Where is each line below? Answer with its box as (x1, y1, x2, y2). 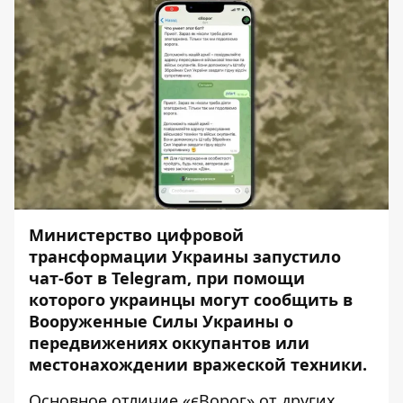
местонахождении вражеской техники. (29, 354, 367, 375)
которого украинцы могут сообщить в (29, 289, 353, 310)
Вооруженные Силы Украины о (29, 310, 293, 332)
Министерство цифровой (29, 224, 244, 246)
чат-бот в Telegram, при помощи (29, 267, 305, 289)
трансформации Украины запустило (29, 246, 341, 267)
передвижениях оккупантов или (29, 332, 309, 354)
